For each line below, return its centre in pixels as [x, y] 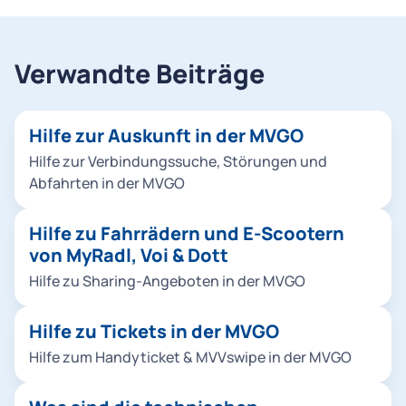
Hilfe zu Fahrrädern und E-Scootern [187, 233]
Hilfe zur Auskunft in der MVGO [166, 135]
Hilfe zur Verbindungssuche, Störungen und [178, 161]
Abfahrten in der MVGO [107, 183]
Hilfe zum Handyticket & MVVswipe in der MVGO [190, 357]
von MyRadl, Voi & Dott [129, 255]
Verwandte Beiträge [140, 74]
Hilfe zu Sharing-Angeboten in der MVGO [167, 281]
